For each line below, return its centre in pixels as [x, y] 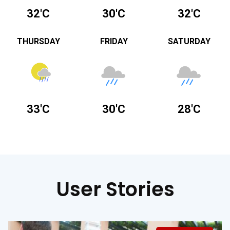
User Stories [115, 189]
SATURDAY [189, 41]
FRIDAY [114, 41]
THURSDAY [38, 41]
